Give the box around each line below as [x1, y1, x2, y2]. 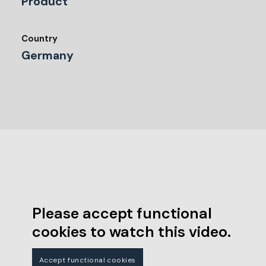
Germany [21, 48, 74, 64]
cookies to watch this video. [31, 222, 231, 242]
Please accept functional [31, 204, 212, 223]
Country [21, 32, 58, 45]
